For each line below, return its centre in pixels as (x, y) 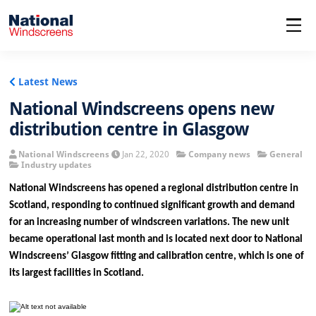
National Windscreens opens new (142, 108)
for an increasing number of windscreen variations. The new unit (150, 223)
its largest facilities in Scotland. (77, 273)
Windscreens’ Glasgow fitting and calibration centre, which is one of (157, 256)
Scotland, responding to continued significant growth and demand (152, 206)
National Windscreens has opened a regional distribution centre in (154, 189)
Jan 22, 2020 (144, 154)
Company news (219, 154)
